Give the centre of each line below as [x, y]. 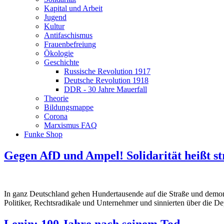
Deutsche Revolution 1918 [106, 80]
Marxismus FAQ [70, 125]
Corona [56, 116]
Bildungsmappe [69, 107]
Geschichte [61, 62]
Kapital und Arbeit [73, 8]
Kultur [54, 26]
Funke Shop [43, 134]
